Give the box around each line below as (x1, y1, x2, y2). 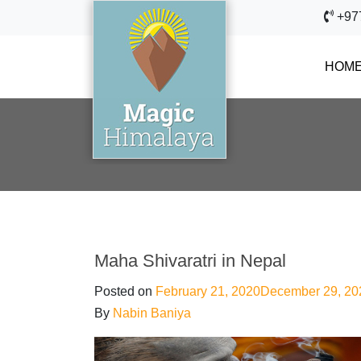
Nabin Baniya (113, 306, 191, 320)
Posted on (94, 284, 156, 298)
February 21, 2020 (156, 284, 260, 298)
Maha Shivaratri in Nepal (94, 251, 286, 271)
